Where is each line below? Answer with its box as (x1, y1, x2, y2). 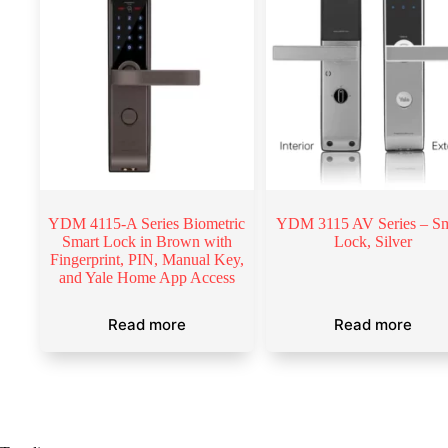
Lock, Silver (333, 232, 412, 250)
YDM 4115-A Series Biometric (48, 214, 246, 232)
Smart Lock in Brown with (61, 232, 232, 250)
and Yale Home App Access (58, 268, 235, 286)
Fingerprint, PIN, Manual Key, (49, 250, 244, 268)
